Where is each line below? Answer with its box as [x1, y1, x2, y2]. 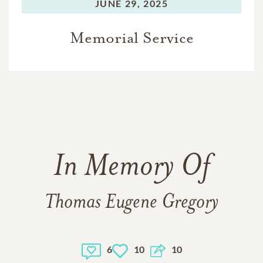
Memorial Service [69, 28, 194, 48]
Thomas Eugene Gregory [45, 192, 218, 213]
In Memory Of [53, 152, 210, 183]
